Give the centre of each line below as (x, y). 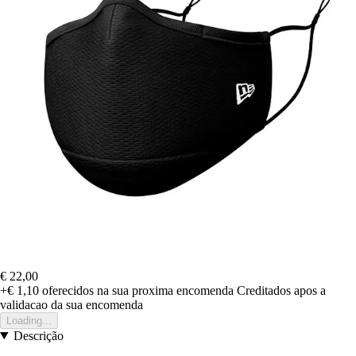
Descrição (38, 335)
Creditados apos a (281, 290)
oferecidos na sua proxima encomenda (136, 290)
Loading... (29, 320)
